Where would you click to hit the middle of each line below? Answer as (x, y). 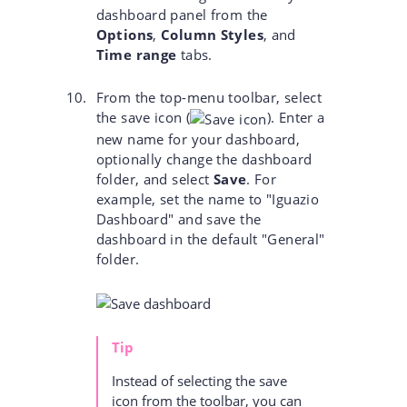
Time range (136, 55)
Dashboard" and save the (179, 219)
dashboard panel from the (182, 15)
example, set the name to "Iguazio (208, 199)
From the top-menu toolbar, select (209, 98)
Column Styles (212, 35)
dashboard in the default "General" (210, 239)
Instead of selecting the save (199, 380)
